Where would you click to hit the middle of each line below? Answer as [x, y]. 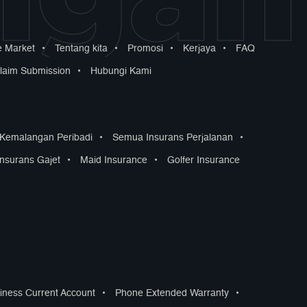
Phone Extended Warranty [172, 293]
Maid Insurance [114, 160]
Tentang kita [81, 49]
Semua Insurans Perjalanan [173, 138]
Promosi [145, 49]
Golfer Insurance [204, 160]
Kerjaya [199, 49]
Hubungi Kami [121, 71]
